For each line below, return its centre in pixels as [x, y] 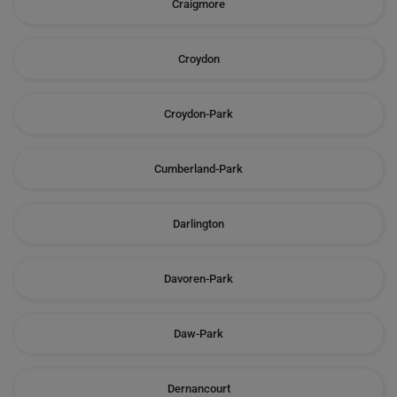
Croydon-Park [198, 114]
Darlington [198, 224]
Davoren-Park [198, 279]
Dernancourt [198, 389]
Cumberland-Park [198, 169]
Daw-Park [198, 334]
